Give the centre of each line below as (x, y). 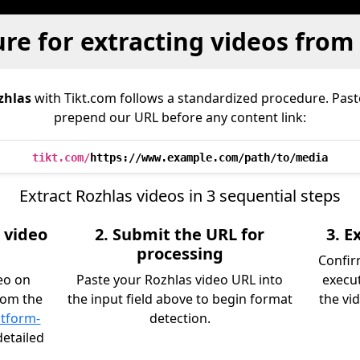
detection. (180, 318)
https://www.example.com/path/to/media (209, 157)
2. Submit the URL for (180, 234)
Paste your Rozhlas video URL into (180, 280)
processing (180, 254)
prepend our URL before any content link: (180, 117)
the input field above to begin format (180, 299)
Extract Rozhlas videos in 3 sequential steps (180, 196)
